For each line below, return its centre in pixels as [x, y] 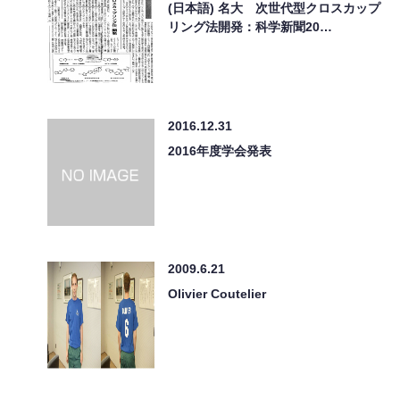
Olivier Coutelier [217, 293]
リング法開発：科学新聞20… [250, 26]
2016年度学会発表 [220, 150]
